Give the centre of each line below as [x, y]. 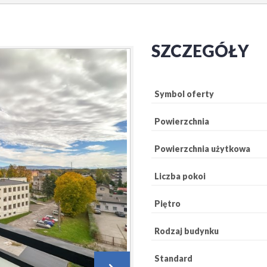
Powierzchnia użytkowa [202, 149]
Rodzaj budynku [187, 231]
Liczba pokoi [180, 176]
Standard [173, 258]
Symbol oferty [184, 94]
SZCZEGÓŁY [200, 51]
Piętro [167, 204]
